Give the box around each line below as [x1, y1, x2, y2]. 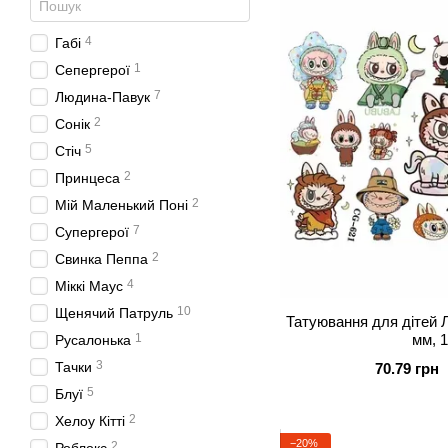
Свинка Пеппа [55, 251, 148, 267]
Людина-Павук [55, 89, 150, 105]
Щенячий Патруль [55, 305, 173, 321]
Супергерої [55, 224, 129, 240]
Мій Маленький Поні [55, 197, 188, 213]
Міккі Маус [55, 278, 123, 294]
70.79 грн [374, 359, 439, 377]
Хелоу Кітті [55, 413, 125, 429]
